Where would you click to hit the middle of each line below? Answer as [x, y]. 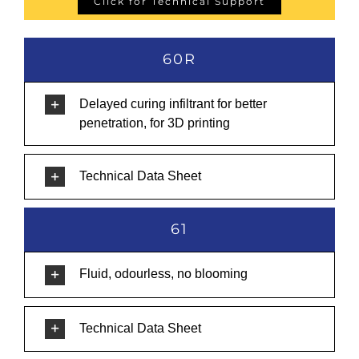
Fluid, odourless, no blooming [163, 274]
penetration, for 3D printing [155, 123]
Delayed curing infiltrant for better [173, 104]
